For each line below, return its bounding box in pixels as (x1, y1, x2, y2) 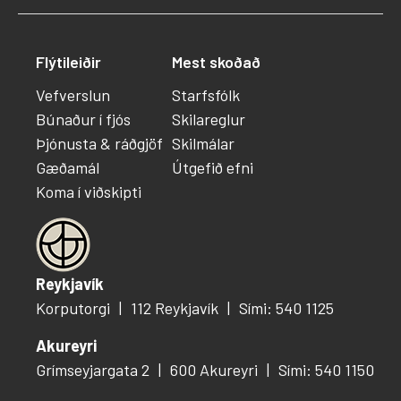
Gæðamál (36, 157, 99, 177)
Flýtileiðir (36, 51, 101, 72)
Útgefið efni (172, 157, 253, 177)
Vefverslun (36, 84, 110, 105)
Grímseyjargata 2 (36, 359, 149, 380)
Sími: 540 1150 (278, 359, 374, 380)
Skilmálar (172, 132, 235, 153)
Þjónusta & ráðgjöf (36, 132, 163, 153)
